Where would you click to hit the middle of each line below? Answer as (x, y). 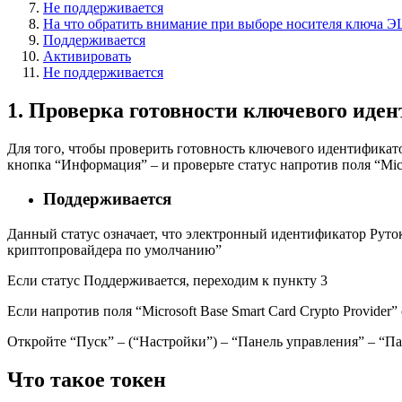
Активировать (87, 56)
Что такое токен (87, 379)
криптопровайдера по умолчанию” (114, 250)
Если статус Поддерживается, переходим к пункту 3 (167, 281)
